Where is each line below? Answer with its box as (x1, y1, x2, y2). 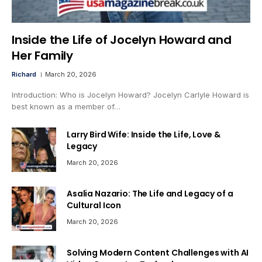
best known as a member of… (12, 101, 120, 111)
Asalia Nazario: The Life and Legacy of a (67, 187, 233, 199)
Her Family (12, 47, 74, 64)
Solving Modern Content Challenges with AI (67, 246, 249, 258)
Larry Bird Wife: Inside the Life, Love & (67, 128, 220, 140)
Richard (12, 70, 36, 78)
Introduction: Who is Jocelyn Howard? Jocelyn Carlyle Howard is (12, 89, 249, 99)
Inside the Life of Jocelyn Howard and (12, 31, 232, 48)
